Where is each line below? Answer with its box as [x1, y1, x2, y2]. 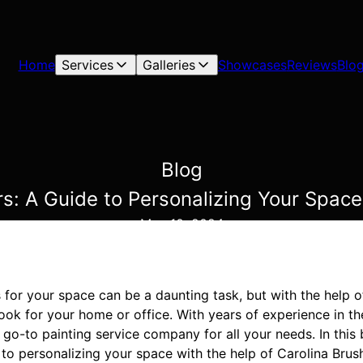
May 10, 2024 [139, 216, 224, 232]
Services [61, 57, 113, 73]
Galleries [142, 57, 195, 73]
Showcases [217, 57, 287, 73]
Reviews [286, 57, 337, 73]
